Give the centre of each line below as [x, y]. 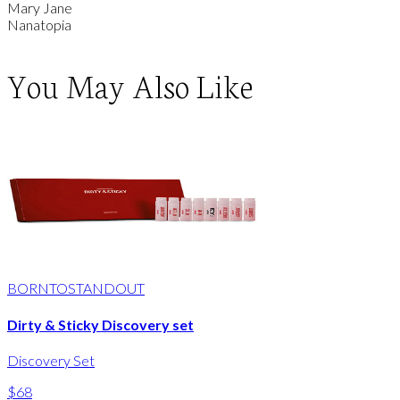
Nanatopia [39, 25]
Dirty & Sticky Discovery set [100, 324]
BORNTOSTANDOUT [76, 288]
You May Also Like [130, 84]
